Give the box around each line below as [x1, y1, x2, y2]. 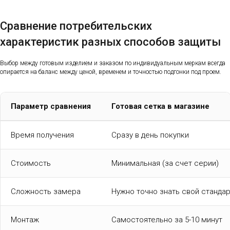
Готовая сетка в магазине [111, 101, 209, 111]
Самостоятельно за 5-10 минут [111, 215, 222, 224]
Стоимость [11, 158, 51, 168]
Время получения [11, 130, 74, 140]
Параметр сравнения [11, 101, 91, 111]
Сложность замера [11, 186, 81, 196]
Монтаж [11, 215, 39, 224]
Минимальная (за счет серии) [111, 158, 219, 168]
